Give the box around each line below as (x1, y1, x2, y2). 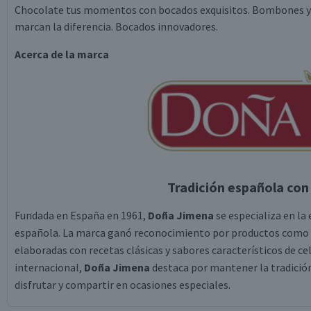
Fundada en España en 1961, (15, 208, 148, 222)
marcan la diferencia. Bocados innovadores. (15, 19, 218, 33)
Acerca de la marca (15, 47, 109, 61)
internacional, (15, 260, 84, 274)
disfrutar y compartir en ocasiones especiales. (15, 278, 230, 292)
